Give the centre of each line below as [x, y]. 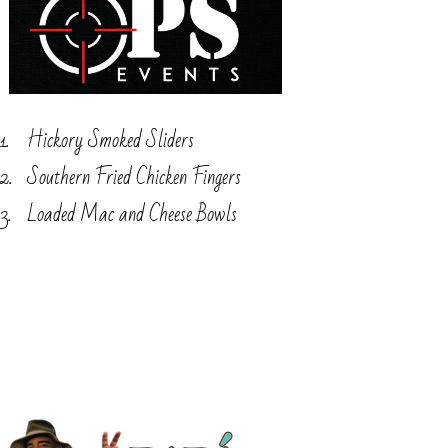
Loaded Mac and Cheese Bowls [131, 214]
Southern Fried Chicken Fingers [133, 177]
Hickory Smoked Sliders [110, 140]
